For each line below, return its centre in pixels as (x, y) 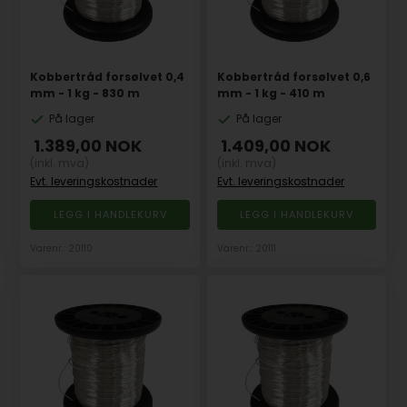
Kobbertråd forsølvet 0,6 (294, 77)
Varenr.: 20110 (62, 249)
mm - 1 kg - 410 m (272, 94)
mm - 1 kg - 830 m (85, 94)
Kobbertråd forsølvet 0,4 (108, 77)
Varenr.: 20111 (247, 249)
